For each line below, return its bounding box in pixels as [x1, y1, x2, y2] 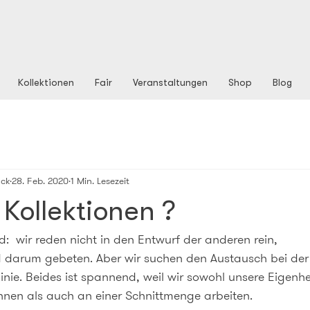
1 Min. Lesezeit [71, 173, 129, 188]
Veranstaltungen [133, 77, 208, 88]
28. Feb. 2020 [12, 173, 69, 188]
